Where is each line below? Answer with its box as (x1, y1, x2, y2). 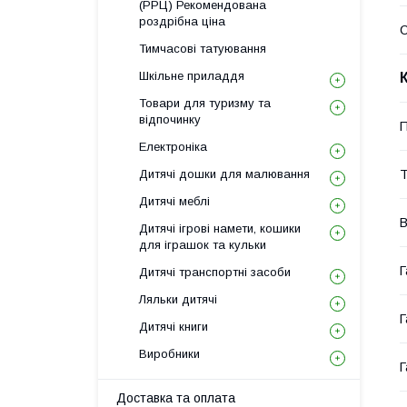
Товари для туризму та (139, 96, 271, 110)
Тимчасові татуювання (139, 42, 266, 55)
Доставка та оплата (116, 391, 235, 405)
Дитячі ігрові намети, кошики (139, 222, 301, 235)
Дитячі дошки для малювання (139, 167, 310, 181)
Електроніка (139, 140, 207, 154)
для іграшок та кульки (139, 238, 266, 252)
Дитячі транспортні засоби (139, 265, 291, 279)
